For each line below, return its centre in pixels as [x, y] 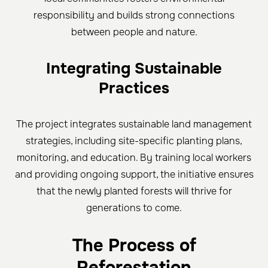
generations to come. [134, 208]
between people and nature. [134, 32]
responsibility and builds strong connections [134, 15]
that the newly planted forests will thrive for [134, 191]
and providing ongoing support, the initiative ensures [134, 174]
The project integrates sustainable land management [134, 124]
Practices [134, 88]
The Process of [134, 245]
